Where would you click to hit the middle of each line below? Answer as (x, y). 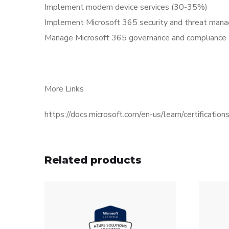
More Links (64, 89)
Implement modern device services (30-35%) (126, 7)
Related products (93, 160)
